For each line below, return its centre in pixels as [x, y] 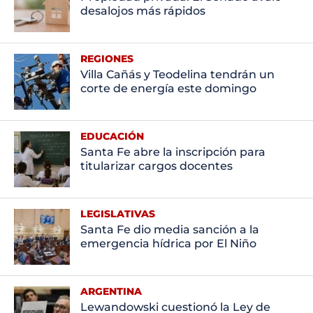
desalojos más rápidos [143, 10]
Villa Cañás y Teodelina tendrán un [177, 74]
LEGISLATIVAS [117, 213]
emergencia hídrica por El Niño [168, 243]
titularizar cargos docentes [156, 166]
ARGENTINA [111, 291]
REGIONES [107, 58]
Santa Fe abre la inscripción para [173, 152]
